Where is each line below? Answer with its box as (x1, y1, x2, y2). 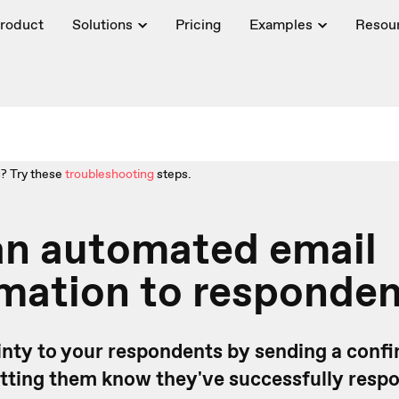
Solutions (71, 15, 133, 34)
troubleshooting (65, 166, 154, 182)
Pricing (175, 15, 221, 34)
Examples (248, 15, 313, 34)
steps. (157, 166, 191, 182)
